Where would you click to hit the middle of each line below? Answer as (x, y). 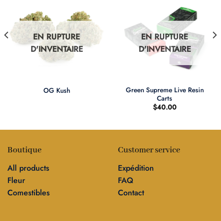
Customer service (149, 150)
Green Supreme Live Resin (165, 90)
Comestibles (29, 193)
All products (28, 168)
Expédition (136, 168)
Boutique (24, 150)
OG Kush (56, 90)
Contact (131, 193)
